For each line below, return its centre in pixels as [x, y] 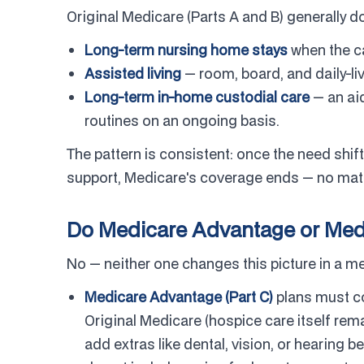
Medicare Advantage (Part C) [179, 297]
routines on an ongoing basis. [182, 121]
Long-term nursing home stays [186, 50]
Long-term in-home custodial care [197, 97]
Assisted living [133, 74]
